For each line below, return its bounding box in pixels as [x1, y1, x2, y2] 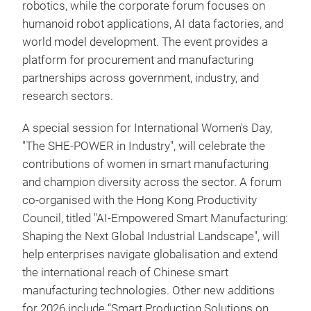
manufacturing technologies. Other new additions [22, 284, 275, 297]
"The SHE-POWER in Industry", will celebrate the [22, 140, 265, 153]
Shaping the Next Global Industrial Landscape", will [22, 230, 280, 243]
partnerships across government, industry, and [22, 72, 259, 85]
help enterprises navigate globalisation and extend [22, 248, 278, 261]
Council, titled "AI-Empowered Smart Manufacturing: [22, 212, 288, 225]
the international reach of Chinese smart [22, 266, 228, 279]
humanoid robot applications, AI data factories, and [22, 17, 283, 31]
